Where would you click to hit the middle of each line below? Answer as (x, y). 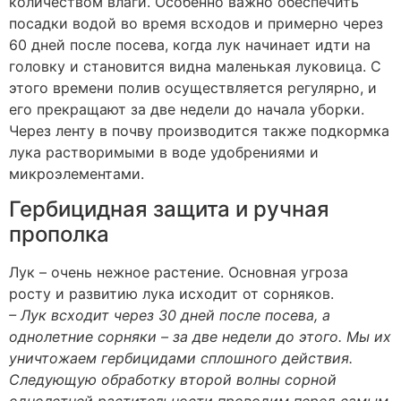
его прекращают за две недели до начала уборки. (187, 109)
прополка (59, 235)
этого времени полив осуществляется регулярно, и (193, 88)
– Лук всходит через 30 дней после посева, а (170, 316)
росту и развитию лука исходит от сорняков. (171, 294)
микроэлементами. (77, 174)
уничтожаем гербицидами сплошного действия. (181, 358)
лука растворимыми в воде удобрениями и (164, 152)
